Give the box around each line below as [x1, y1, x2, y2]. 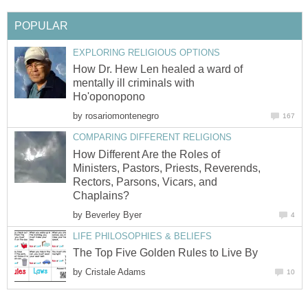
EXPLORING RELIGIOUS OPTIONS [73, 47, 220, 58]
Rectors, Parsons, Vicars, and [73, 175, 217, 188]
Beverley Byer [85, 209, 142, 220]
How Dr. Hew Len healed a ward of [73, 63, 243, 76]
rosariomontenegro [85, 111, 159, 122]
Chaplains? [73, 189, 129, 201]
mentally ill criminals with [73, 77, 195, 89]
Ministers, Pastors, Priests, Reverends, [73, 162, 261, 174]
